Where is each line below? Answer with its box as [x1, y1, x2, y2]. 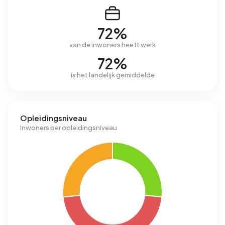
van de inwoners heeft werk [69, 41, 156, 49]
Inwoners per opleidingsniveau [20, 124, 117, 132]
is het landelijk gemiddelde [70, 71, 155, 79]
